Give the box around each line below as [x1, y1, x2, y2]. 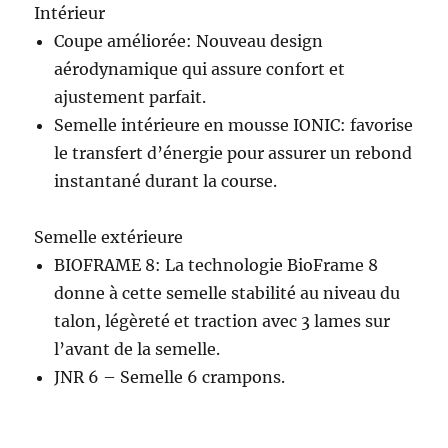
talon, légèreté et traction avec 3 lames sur [54, 310, 391, 331]
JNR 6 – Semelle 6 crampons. [54, 366, 286, 387]
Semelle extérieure [34, 226, 184, 247]
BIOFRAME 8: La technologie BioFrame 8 [54, 254, 379, 275]
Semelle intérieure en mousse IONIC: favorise [54, 114, 414, 135]
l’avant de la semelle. [54, 338, 221, 359]
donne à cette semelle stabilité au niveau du [54, 282, 401, 303]
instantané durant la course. [54, 170, 278, 191]
